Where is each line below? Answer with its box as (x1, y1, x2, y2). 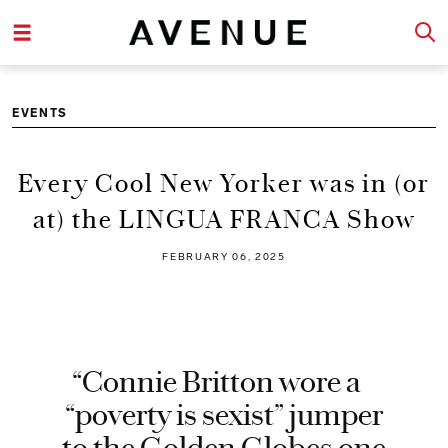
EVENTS (12, 105, 68, 120)
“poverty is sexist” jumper (65, 397, 383, 434)
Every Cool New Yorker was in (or (18, 167, 430, 199)
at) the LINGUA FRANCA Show (32, 203, 416, 235)
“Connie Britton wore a (72, 364, 361, 401)
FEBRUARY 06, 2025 (162, 251, 286, 264)
